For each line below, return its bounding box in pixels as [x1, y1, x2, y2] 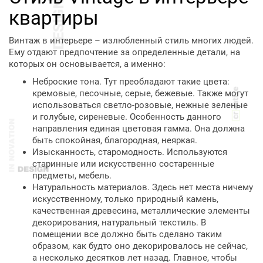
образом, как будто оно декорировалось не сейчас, [32, 241, 248, 251]
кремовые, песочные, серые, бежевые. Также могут [32, 88, 248, 99]
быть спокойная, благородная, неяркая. [32, 135, 197, 146]
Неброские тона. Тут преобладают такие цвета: [32, 76, 230, 87]
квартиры [9, 6, 99, 29]
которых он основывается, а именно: [9, 59, 166, 69]
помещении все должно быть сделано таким [32, 229, 222, 240]
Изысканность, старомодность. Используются [32, 147, 227, 157]
